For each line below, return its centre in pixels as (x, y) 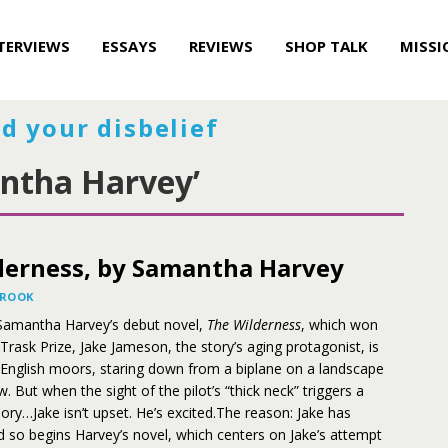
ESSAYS (129, 46)
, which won (339, 324)
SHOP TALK (326, 46)
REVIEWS (221, 46)
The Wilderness (254, 324)
